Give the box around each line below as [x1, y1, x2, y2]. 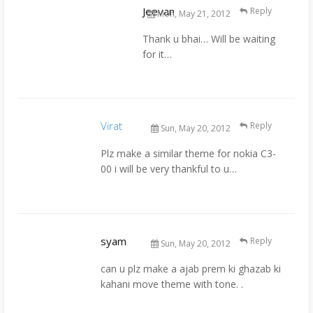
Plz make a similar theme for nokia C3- [101, 147, 276, 161]
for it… [143, 47, 172, 61]
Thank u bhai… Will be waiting [143, 31, 275, 45]
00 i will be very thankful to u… [101, 162, 237, 176]
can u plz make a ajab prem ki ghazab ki [101, 262, 281, 276]
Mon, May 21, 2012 [155, 7, 231, 20]
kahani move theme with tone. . [101, 277, 243, 291]
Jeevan [143, 3, 175, 18]
